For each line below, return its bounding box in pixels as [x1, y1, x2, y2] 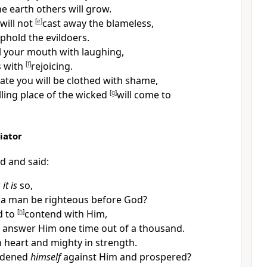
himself [30, 250, 61, 263]
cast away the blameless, [42, 17, 154, 30]
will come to [116, 88, 171, 101]
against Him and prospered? [60, 250, 191, 263]
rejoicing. [30, 60, 73, 73]
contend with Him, [24, 207, 107, 221]
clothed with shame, [66, 74, 158, 87]
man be [8, 193, 45, 206]
